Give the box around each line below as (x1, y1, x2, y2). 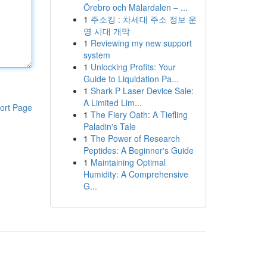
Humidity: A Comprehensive (83, 168, 188, 180)
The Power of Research (90, 132, 180, 144)
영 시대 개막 (83, 25, 130, 37)
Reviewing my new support (90, 37, 192, 49)
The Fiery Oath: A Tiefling (90, 108, 188, 120)
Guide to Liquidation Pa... (83, 73, 179, 85)
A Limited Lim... (83, 97, 142, 108)
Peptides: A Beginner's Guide (83, 144, 194, 156)
